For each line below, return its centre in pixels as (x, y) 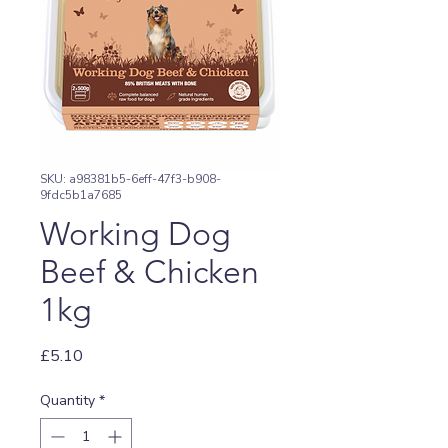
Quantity (67, 400)
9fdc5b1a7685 (81, 194)
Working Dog (135, 233)
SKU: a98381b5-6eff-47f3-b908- (130, 178)
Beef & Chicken (149, 271)
